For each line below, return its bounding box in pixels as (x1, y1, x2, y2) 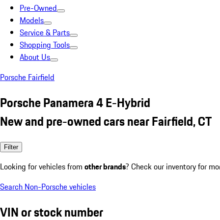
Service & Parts (20, 27, 70, 38)
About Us (20, 51, 50, 63)
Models (20, 14, 44, 26)
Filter (4, 143, 18, 151)
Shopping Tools (20, 39, 70, 51)
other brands (84, 160, 126, 172)
